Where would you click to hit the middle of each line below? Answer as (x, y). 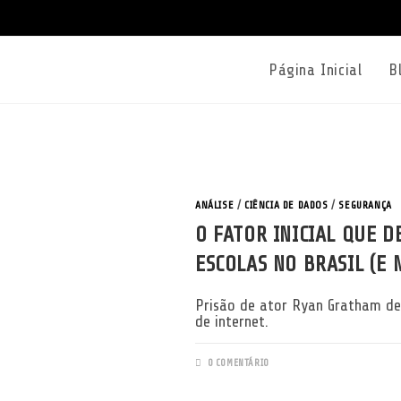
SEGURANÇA (365, 205)
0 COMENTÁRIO (238, 363)
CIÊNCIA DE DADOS (286, 205)
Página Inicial (315, 70)
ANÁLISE (215, 205)
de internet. (232, 322)
